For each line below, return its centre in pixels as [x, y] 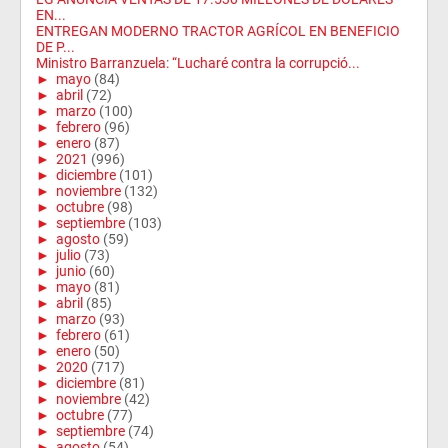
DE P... [55, 47]
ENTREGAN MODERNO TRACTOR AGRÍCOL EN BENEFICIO [218, 31]
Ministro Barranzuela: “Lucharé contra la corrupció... [198, 63]
